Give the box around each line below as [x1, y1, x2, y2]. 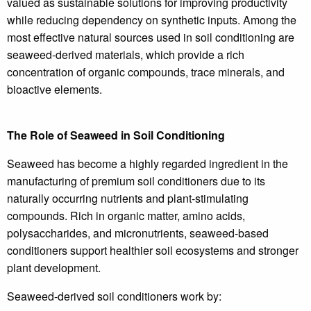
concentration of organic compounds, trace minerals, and [7, 64, 285, 80]
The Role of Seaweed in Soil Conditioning [7, 127, 225, 143]
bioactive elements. [7, 81, 102, 97]
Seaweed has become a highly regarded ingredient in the [7, 155, 288, 171]
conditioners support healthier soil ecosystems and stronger [7, 242, 299, 258]
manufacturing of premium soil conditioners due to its [7, 173, 265, 189]
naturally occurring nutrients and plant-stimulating [7, 190, 249, 206]
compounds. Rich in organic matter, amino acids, [7, 208, 245, 224]
